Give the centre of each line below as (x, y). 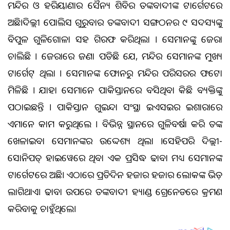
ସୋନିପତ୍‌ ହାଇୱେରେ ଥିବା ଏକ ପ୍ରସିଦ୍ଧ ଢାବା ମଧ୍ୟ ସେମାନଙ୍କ (115, 157)
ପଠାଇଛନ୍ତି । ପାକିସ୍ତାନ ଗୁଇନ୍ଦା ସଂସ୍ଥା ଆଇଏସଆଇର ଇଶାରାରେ (115, 107)
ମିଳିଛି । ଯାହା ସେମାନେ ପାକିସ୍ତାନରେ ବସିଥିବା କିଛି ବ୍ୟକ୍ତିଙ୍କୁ (115, 90)
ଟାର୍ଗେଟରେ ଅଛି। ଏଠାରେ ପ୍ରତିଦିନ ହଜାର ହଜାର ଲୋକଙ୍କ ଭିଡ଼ (115, 174)
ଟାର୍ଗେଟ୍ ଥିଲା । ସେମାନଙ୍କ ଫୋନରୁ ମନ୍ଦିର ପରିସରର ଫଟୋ (115, 73)
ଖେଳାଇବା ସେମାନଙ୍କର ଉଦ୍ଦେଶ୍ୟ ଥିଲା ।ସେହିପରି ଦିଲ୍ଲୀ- (115, 140)
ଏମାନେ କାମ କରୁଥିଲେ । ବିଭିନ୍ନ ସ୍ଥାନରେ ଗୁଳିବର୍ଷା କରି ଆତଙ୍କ (115, 123)
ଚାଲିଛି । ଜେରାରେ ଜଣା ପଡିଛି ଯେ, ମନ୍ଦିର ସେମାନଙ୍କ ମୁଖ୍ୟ (115, 56)
